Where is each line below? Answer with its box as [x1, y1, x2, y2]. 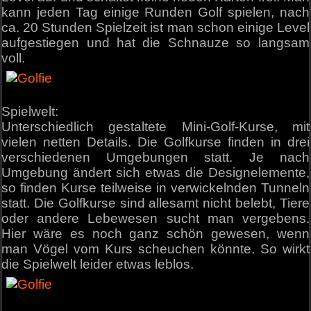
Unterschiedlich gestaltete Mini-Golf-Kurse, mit [1, 119, 310, 135]
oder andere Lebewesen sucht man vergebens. [1, 211, 310, 226]
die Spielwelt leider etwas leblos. [1, 257, 194, 272]
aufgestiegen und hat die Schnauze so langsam [1, 35, 310, 50]
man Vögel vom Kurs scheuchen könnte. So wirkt [1, 242, 310, 257]
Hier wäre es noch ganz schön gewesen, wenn [1, 226, 310, 242]
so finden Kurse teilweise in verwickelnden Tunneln [1, 180, 310, 196]
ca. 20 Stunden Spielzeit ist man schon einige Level [1, 19, 310, 35]
